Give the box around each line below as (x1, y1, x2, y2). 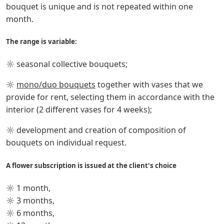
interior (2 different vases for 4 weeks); (6, 104, 152, 115)
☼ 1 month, (6, 182, 52, 193)
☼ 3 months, (6, 194, 56, 206)
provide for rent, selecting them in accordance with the (6, 91, 214, 103)
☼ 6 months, (6, 207, 56, 218)
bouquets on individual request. (6, 137, 126, 148)
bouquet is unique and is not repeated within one (6, 1, 193, 12)
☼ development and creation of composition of (6, 124, 186, 136)
